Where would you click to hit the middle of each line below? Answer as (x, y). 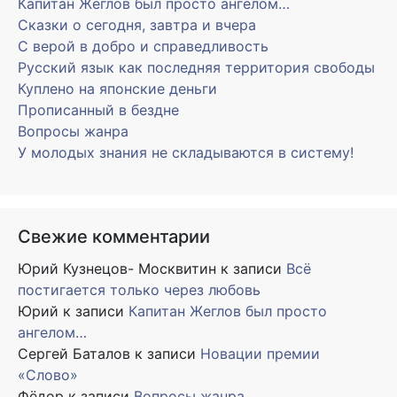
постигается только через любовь (139, 290)
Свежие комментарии (114, 237)
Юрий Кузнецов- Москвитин (117, 269)
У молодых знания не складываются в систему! (186, 153)
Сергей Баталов (74, 354)
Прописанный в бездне (98, 110)
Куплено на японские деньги (117, 89)
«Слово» (48, 375)
